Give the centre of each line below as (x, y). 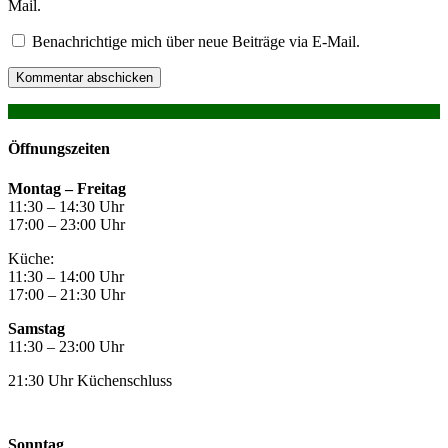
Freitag (101, 188)
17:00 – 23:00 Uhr (66, 224)
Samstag (36, 328)
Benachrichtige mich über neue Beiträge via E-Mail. (196, 42)
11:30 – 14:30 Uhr (66, 206)
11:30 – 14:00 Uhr (66, 276)
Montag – (42, 188)
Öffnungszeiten (59, 149)
